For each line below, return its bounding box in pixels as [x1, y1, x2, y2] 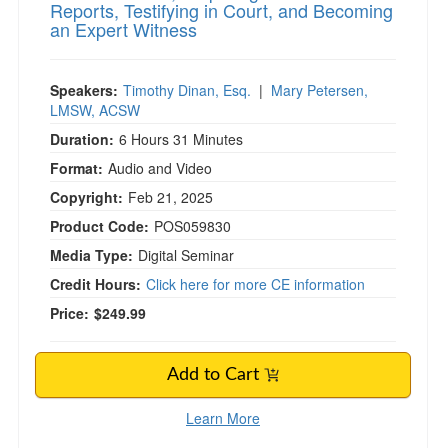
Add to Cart [167, 366, 264, 384]
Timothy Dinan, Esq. [123, 80, 251, 100]
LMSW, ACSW [50, 100, 140, 120]
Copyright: [50, 187, 123, 207]
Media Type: [50, 245, 133, 265]
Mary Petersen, [271, 80, 368, 100]
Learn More [186, 408, 260, 428]
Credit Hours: [50, 274, 141, 294]
